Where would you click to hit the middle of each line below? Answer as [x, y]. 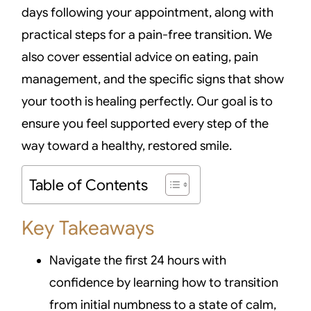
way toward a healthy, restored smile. [127, 145]
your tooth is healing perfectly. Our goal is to [148, 101]
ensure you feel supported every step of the [145, 123]
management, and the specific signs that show [153, 79]
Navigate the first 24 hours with [138, 261]
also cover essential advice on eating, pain [140, 57]
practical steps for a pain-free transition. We [147, 34]
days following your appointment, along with [148, 12]
